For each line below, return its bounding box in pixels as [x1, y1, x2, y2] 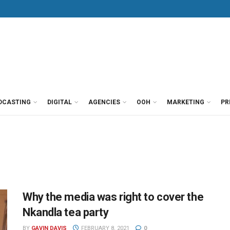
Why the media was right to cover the [23, 190, 204, 203]
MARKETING [167, 99, 204, 106]
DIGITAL [47, 99, 72, 106]
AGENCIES [88, 99, 120, 106]
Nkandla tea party [23, 206, 109, 219]
